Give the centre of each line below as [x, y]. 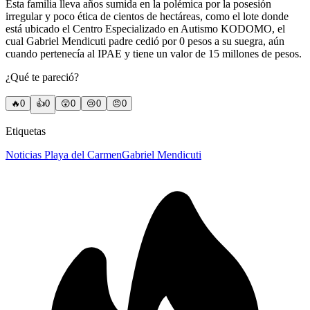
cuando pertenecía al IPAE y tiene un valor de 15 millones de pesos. [154, 53]
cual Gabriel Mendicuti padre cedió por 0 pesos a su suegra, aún [145, 41]
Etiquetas [26, 131]
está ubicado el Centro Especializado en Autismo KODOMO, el [145, 28]
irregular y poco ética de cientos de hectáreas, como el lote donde [147, 16]
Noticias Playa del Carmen [64, 154]
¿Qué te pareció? [42, 77]
